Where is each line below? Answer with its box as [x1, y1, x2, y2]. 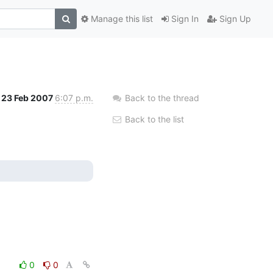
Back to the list [122, 113, 184, 124]
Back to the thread [125, 92, 199, 103]
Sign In [169, 13, 199, 24]
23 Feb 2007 [1, 92, 55, 103]
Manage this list [88, 13, 153, 24]
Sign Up [217, 13, 251, 24]
